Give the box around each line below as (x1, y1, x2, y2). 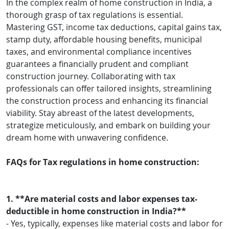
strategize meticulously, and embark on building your (6, 119, 211, 131)
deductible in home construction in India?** (6, 205, 186, 217)
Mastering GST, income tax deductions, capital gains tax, (6, 21, 222, 33)
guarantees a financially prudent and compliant (6, 58, 189, 70)
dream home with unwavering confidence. (6, 131, 168, 143)
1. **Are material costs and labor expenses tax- (6, 193, 197, 204)
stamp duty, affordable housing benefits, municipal (6, 33, 202, 45)
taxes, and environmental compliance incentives (6, 45, 192, 57)
